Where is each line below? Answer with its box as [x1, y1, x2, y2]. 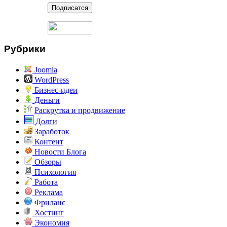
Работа [32, 178, 58, 187]
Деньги [32, 96, 60, 105]
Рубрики [4, 44, 46, 55]
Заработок [32, 127, 69, 136]
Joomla [32, 65, 57, 74]
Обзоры [32, 158, 61, 167]
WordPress [32, 75, 69, 85]
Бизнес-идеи [32, 86, 78, 95]
